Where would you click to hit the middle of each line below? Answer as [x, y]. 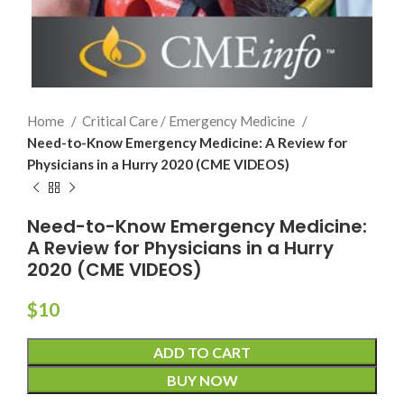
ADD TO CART [202, 352]
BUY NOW [202, 380]
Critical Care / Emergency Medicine [190, 121]
